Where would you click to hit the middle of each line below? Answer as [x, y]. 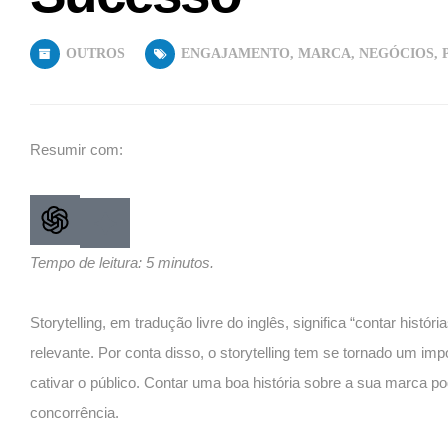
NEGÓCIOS [396, 53]
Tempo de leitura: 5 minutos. [122, 263]
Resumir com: [76, 149]
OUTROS [95, 53]
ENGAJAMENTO [235, 53]
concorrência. [74, 413]
